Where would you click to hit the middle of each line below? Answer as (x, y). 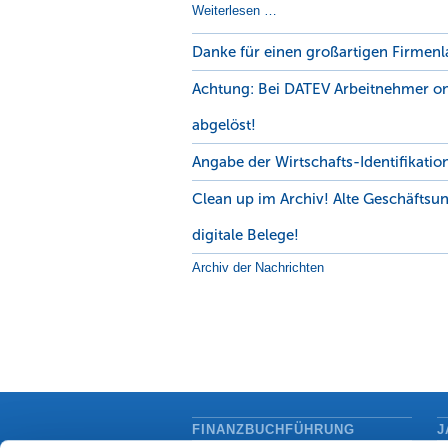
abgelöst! (224, 125)
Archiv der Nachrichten (258, 267)
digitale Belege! (245, 235)
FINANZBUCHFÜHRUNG (273, 429)
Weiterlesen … (234, 10)
